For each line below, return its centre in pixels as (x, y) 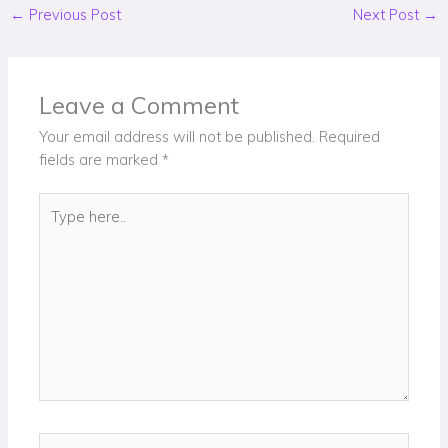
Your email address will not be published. (177, 137)
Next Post (388, 15)
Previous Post (72, 15)
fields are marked (101, 160)
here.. (57, 227)
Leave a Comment (139, 105)
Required (350, 137)
